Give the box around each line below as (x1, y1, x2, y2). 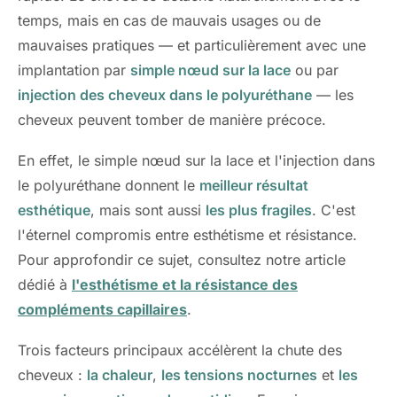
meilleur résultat (199, 176, 308, 194)
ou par (291, 61, 339, 79)
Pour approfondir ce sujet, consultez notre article (18, 251, 346, 269)
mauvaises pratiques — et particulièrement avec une (18, 36, 366, 54)
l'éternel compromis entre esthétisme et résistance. (18, 226, 357, 244)
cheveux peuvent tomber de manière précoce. (18, 111, 326, 128)
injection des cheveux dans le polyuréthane (18, 86, 312, 104)
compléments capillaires (18, 300, 187, 318)
